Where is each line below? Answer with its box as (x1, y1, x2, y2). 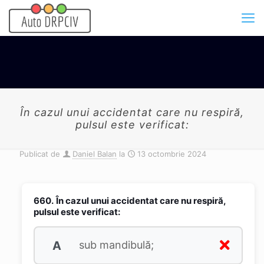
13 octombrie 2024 (137, 149, 206, 159)
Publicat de (19, 149, 60, 159)
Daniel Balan (72, 149, 117, 159)
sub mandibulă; (75, 239, 154, 251)
